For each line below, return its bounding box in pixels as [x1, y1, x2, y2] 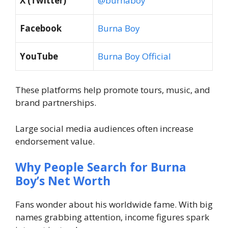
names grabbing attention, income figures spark [15, 211, 209, 223]
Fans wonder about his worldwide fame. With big [15, 198, 213, 211]
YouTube [20, 50, 58, 62]
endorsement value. [15, 135, 95, 147]
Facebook [20, 22, 62, 34]
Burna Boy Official [98, 50, 171, 62]
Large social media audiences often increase [15, 122, 193, 134]
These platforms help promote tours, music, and [15, 84, 210, 96]
